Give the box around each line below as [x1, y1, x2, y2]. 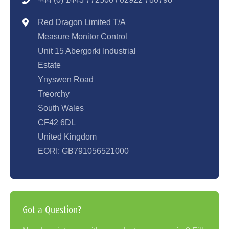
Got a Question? [22, 203, 82, 217]
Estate [38, 61, 61, 70]
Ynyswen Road [38, 75, 94, 84]
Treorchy [38, 89, 70, 99]
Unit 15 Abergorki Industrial [38, 47, 136, 56]
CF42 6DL [38, 118, 76, 127]
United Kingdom [38, 132, 97, 142]
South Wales [38, 104, 84, 113]
